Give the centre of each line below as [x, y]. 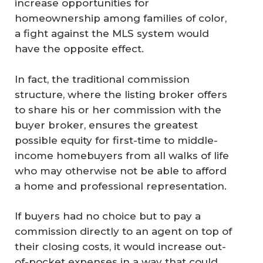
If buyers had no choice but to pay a [108, 216]
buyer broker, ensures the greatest [106, 125]
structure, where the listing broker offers [121, 94]
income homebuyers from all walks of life [122, 155]
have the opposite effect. [79, 49]
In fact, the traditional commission [102, 79]
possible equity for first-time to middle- [116, 140]
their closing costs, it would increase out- [120, 247]
